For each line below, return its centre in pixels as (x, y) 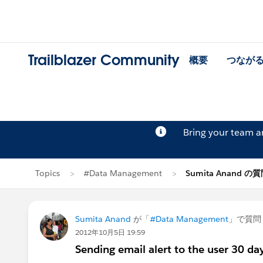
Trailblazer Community (104, 60)
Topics (48, 173)
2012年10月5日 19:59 (110, 232)
